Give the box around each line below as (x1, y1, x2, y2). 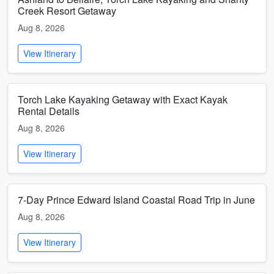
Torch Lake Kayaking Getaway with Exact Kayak (18, 92, 228, 106)
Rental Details (18, 104, 80, 118)
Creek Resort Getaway (18, 4, 116, 18)
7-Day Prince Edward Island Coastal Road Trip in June (18, 193, 255, 207)
